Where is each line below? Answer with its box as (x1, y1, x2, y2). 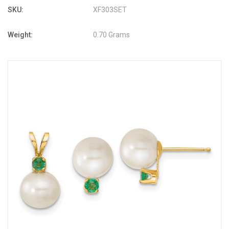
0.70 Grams (93, 30, 130, 39)
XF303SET (93, 5, 127, 14)
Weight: (8, 30, 33, 39)
